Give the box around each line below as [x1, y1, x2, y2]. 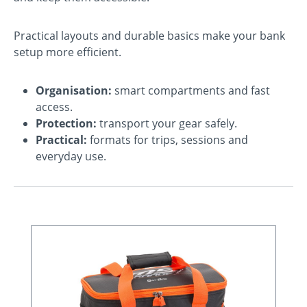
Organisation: [36, 82, 112, 98]
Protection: [36, 115, 97, 131]
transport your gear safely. [97, 115, 237, 131]
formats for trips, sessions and [87, 132, 248, 147]
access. [36, 99, 73, 114]
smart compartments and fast [112, 82, 270, 98]
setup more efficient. [14, 44, 121, 60]
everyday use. [36, 148, 106, 164]
